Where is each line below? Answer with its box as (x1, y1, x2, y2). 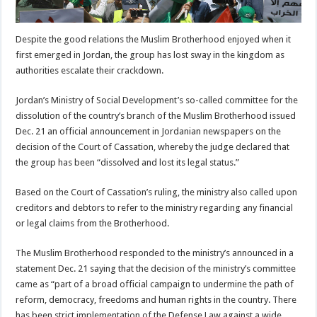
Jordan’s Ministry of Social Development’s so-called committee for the (16, 94, 299, 105)
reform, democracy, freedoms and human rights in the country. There (16, 294, 297, 305)
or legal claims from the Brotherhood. (16, 217, 170, 229)
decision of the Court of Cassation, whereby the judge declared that (16, 141, 290, 152)
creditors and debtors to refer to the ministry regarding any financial (16, 202, 294, 213)
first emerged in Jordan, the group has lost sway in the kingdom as (16, 49, 285, 60)
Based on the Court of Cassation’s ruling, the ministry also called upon (16, 186, 298, 197)
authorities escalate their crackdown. (16, 64, 164, 76)
